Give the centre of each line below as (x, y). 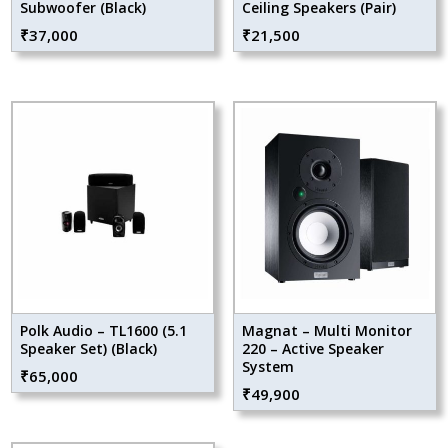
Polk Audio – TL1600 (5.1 (104, 330)
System (267, 366)
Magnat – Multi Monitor (326, 330)
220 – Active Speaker (312, 348)
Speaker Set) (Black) (89, 348)
